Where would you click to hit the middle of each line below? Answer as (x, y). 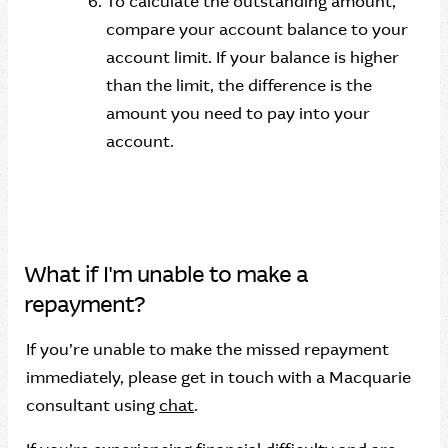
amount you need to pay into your (238, 113)
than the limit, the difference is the (239, 85)
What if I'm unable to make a (166, 274)
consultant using (92, 405)
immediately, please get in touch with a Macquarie (218, 377)
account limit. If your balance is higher (252, 57)
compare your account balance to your (257, 29)
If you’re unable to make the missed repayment (207, 349)
